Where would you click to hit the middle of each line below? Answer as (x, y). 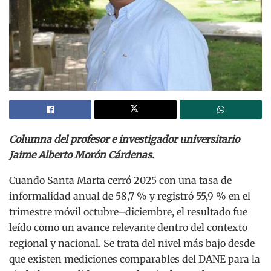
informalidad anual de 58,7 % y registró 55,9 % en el (130, 196)
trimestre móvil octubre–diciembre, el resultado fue (128, 211)
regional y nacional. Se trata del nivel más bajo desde (132, 243)
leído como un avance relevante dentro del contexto (128, 227)
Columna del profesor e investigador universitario (124, 139)
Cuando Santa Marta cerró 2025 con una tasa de (120, 180)
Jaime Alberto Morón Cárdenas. (82, 155)
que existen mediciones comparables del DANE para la (135, 259)
